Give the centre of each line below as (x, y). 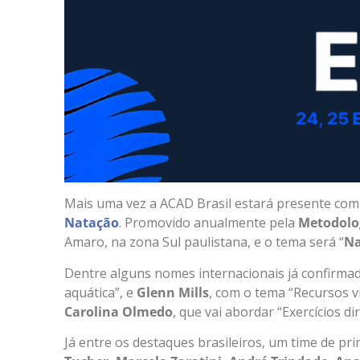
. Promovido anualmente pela (209, 223)
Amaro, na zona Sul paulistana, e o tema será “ (204, 242)
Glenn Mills (171, 292)
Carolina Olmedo (119, 311)
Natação (92, 223)
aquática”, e (99, 292)
